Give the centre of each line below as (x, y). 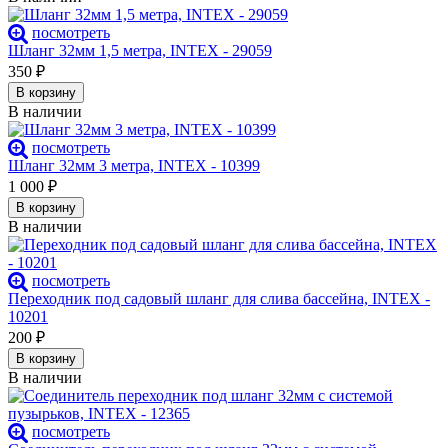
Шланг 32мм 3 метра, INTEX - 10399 (134, 166)
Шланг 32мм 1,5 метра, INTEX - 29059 (140, 51)
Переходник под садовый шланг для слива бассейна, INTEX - (219, 299)
